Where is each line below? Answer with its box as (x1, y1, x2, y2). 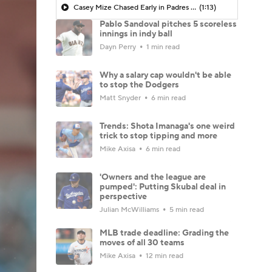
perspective (100, 191, 147, 202)
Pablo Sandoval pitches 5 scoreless (100, 18, 237, 30)
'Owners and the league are (100, 171, 206, 183)
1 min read (144, 42, 180, 52)
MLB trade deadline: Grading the (100, 227, 229, 239)
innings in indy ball (100, 28, 172, 39)
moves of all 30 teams (100, 237, 185, 248)
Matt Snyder (100, 93, 143, 103)
